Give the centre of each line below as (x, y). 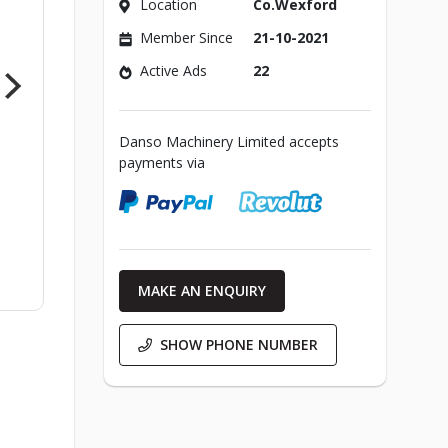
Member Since (186, 37)
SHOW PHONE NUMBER (238, 345)
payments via (161, 162)
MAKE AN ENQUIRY (201, 291)
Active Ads (173, 70)
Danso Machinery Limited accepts (228, 141)
